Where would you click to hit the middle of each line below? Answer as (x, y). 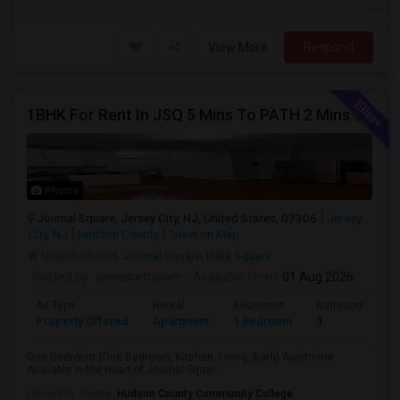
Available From (235, 277)
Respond (329, 47)
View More (238, 47)
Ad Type (55, 305)
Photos (60, 191)
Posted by (60, 277)
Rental (169, 305)
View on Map (204, 234)
